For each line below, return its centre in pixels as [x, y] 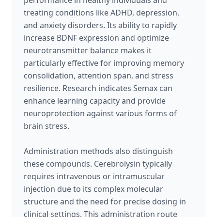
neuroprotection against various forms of [100, 113]
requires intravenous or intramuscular [94, 176]
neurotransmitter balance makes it [88, 50]
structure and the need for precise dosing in [105, 201]
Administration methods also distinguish [98, 151]
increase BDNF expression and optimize [96, 38]
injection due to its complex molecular [93, 189]
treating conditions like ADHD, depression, [101, 13]
